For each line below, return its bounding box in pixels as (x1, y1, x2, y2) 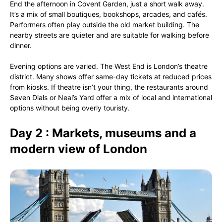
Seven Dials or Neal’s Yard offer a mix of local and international (10, 93, 212, 102)
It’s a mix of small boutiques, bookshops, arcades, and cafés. (10, 10, 207, 18)
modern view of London (10, 142, 147, 156)
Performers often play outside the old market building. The (10, 20, 199, 29)
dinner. (10, 41, 32, 50)
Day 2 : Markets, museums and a (10, 126, 196, 140)
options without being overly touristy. (10, 104, 130, 112)
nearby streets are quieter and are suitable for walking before (10, 31, 209, 39)
